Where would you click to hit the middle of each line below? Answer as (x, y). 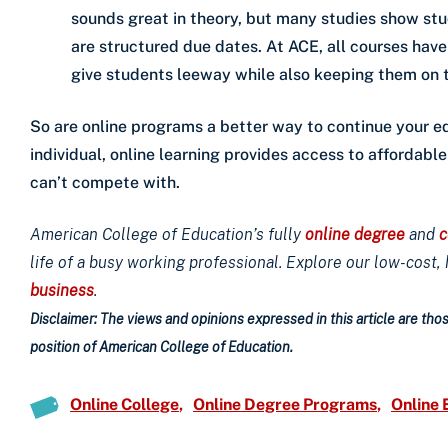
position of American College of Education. (161, 346)
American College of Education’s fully (167, 234)
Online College (124, 404)
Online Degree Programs (285, 404)
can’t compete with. (105, 182)
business (62, 290)
